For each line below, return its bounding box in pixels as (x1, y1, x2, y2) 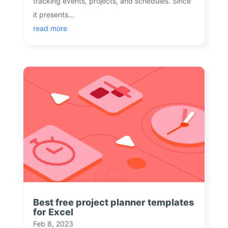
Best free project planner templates (33, 196, 194, 208)
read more (33, 23, 67, 33)
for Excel (33, 206, 73, 217)
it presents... (33, 10, 74, 19)
